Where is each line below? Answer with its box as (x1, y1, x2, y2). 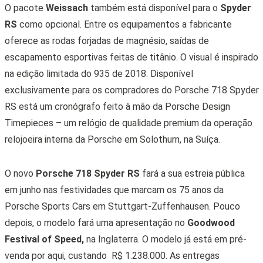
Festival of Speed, (4, 233, 84, 245)
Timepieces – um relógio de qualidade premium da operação (4, 117, 252, 129)
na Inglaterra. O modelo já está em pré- (83, 233, 247, 245)
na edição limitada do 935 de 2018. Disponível (4, 68, 193, 79)
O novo (4, 167, 36, 179)
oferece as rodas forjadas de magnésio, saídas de (4, 35, 209, 46)
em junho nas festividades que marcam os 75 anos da (4, 184, 224, 195)
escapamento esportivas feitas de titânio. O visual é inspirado (4, 51, 258, 63)
